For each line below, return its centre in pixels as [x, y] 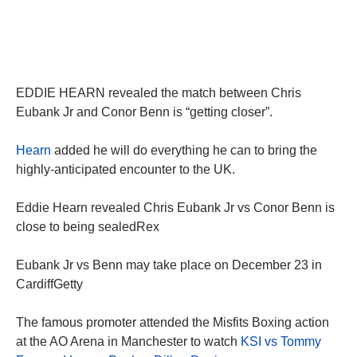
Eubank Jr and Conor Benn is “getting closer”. [144, 112]
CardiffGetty [49, 284]
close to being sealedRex [88, 227]
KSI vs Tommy [281, 342]
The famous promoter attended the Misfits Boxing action [173, 323]
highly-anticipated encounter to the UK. [126, 170]
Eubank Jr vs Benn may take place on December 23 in [169, 265]
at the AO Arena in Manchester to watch [128, 342]
